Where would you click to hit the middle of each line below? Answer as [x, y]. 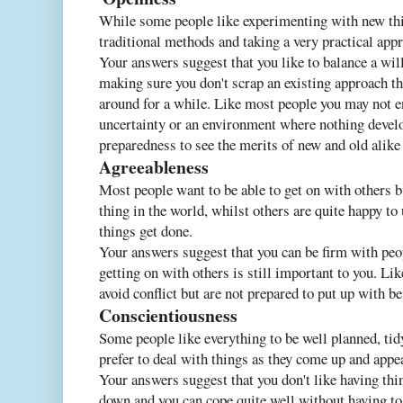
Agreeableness [154, 167]
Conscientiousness [168, 316]
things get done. [146, 231]
